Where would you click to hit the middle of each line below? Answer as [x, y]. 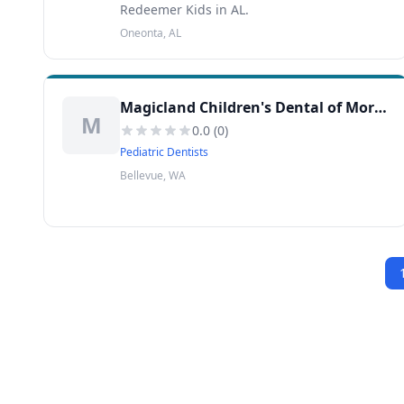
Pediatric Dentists [164, 152]
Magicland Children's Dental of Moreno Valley [381, 107]
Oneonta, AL [151, 33]
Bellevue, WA [153, 175]
